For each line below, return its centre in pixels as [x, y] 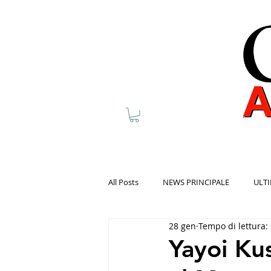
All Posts [123, 182]
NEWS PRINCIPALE [196, 182]
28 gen [182, 226]
